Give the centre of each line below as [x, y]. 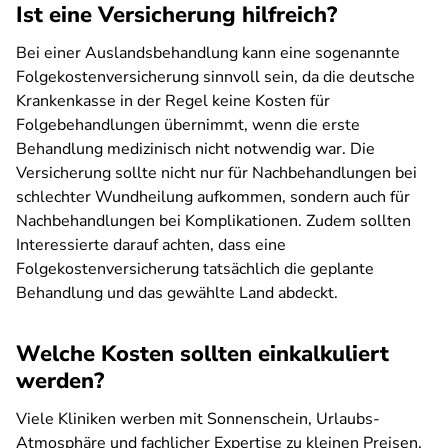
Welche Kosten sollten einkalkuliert [202, 354]
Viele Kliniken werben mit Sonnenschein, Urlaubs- [198, 419]
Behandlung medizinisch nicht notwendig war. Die [195, 149]
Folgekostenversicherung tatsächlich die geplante [195, 269]
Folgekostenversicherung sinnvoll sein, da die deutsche [215, 77]
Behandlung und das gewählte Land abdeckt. [177, 293]
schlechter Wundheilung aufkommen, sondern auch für [213, 197]
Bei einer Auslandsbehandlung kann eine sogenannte [208, 53]
